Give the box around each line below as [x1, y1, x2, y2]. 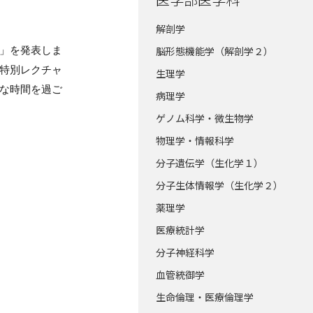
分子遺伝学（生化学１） [156, 156, 263, 170]
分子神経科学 [156, 245, 214, 259]
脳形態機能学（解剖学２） [156, 44, 273, 58]
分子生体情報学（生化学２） [156, 178, 283, 192]
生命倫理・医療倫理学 [156, 290, 254, 304]
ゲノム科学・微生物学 [156, 111, 254, 125]
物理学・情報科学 [156, 133, 234, 147]
